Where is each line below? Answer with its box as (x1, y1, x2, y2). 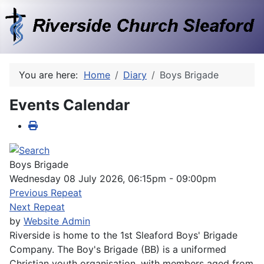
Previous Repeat (9, 186, 82, 199)
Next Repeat (9, 200, 65, 213)
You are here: (19, 69, 84, 81)
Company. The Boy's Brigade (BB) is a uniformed (9, 243, 226, 255)
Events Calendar (9, 96, 130, 114)
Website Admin (24, 214, 90, 227)
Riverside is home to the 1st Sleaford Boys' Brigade (9, 229, 237, 241)
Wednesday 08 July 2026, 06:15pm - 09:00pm (9, 172, 216, 184)
